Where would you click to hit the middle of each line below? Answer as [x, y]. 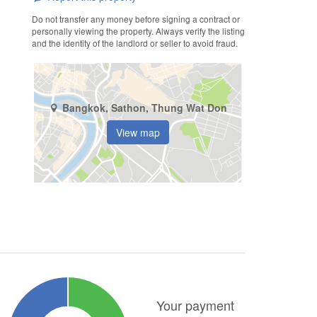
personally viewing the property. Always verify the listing [138, 30]
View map [138, 133]
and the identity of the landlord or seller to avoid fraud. [134, 42]
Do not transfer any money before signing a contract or [136, 18]
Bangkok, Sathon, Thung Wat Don [144, 108]
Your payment [195, 305]
